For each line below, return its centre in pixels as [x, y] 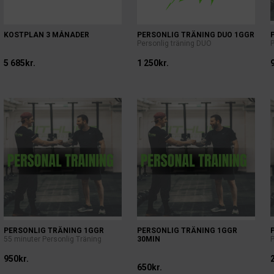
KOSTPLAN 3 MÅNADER [46, 35]
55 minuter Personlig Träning [52, 239]
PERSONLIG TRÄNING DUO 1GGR [195, 35]
